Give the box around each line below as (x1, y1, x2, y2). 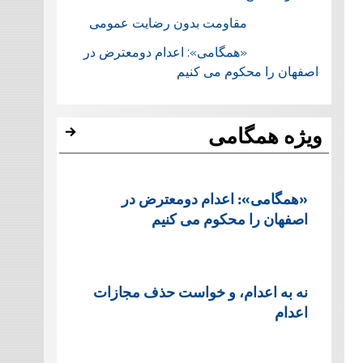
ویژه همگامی (207, 123, 322, 148)
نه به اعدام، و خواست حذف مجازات (92, 281, 308, 302)
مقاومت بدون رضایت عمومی (88, 15, 247, 31)
